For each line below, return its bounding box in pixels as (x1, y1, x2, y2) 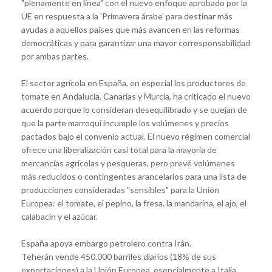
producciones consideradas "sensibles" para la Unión (21, 185, 219, 195)
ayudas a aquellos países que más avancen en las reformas (21, 24, 240, 35)
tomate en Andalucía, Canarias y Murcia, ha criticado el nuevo (21, 91, 251, 102)
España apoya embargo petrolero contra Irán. (21, 238, 191, 249)
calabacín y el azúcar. (21, 211, 98, 222)
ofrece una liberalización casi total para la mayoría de (21, 144, 217, 155)
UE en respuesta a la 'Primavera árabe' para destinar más (21, 11, 233, 22)
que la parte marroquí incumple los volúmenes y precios (21, 118, 229, 129)
